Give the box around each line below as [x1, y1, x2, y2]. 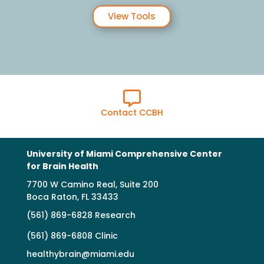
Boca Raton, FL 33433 [26, 190, 118, 203]
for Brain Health [26, 160, 98, 172]
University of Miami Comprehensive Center [26, 147, 222, 160]
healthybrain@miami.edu [26, 247, 134, 260]
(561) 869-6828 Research [26, 209, 136, 221]
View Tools [108, 10, 156, 23]
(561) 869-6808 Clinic [26, 229, 118, 242]
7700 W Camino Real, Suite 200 [26, 178, 159, 190]
